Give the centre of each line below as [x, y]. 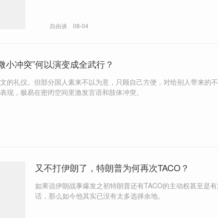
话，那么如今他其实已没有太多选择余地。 [100, 195]
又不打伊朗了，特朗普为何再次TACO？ [112, 167]
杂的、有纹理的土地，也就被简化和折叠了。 [103, 9]
